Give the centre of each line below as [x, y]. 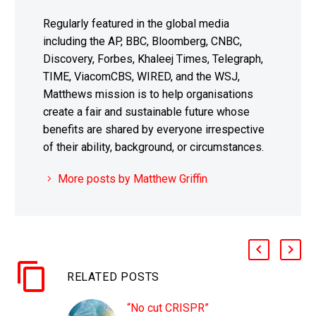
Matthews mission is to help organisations [148, 95]
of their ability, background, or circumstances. [153, 147]
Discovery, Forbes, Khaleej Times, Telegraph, [153, 59]
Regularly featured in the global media [136, 24]
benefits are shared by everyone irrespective [154, 130]
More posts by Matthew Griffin [133, 179]
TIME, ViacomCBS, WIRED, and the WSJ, [141, 77]
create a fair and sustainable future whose [146, 112]
